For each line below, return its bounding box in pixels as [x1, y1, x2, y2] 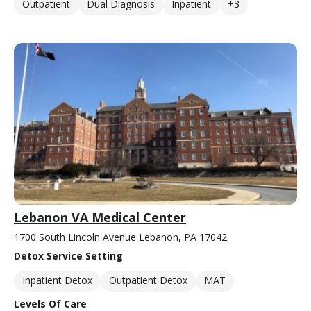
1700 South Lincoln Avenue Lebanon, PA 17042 [14, 230, 227, 244]
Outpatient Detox [109, 274, 187, 287]
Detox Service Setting [14, 249, 123, 263]
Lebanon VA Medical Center [14, 209, 186, 226]
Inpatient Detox [22, 274, 92, 287]
